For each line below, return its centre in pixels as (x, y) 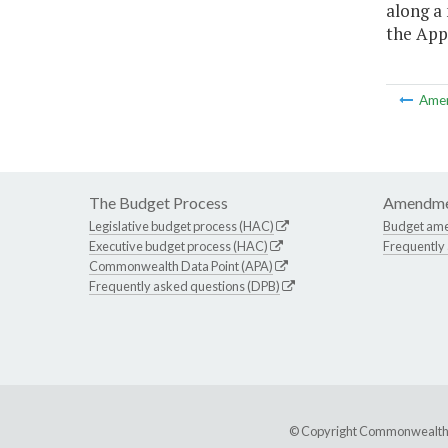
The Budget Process (158, 203)
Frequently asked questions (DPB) (184, 286)
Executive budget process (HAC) (178, 246)
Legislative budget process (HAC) (181, 226)
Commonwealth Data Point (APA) (181, 266)
